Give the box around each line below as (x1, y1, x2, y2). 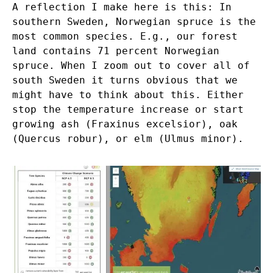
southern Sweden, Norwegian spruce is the (12, 15, 256, 27)
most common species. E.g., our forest (12, 30, 238, 42)
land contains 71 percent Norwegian (12, 44, 219, 57)
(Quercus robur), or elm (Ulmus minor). (12, 132, 244, 144)
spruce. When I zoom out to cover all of (12, 59, 250, 71)
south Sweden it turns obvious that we (12, 74, 238, 86)
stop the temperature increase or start (12, 103, 244, 115)
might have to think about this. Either (12, 88, 244, 101)
